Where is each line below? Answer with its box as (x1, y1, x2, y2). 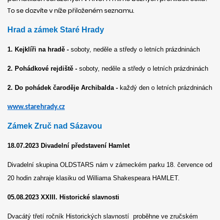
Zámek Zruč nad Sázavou (7, 121, 102, 130)
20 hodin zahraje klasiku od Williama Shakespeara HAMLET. (7, 174, 180, 182)
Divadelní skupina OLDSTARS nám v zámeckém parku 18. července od (7, 161, 212, 168)
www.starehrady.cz (7, 104, 65, 111)
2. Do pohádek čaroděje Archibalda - (7, 84, 120, 92)
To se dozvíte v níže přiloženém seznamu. (7, 8, 134, 15)
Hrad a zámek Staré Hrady (7, 25, 104, 34)
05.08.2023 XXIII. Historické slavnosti (7, 193, 119, 201)
